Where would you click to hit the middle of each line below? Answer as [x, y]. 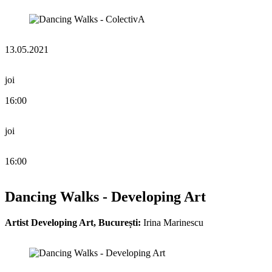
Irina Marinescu [172, 222]
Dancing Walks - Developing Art [105, 196]
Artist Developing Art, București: [73, 222]
